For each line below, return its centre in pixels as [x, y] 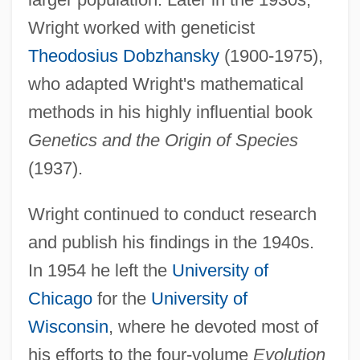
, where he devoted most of [213, 326]
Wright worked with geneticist [141, 27]
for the [121, 298]
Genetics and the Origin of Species [163, 140]
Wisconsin [68, 326]
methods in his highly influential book [170, 112]
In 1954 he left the [100, 270]
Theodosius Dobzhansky [123, 55]
